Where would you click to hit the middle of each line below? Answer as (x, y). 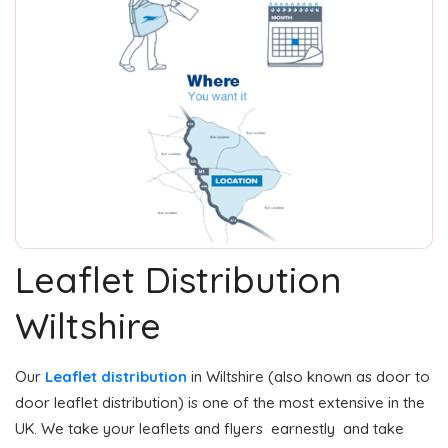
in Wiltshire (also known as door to (308, 376)
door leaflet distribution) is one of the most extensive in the (220, 402)
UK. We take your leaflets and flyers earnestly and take (209, 428)
